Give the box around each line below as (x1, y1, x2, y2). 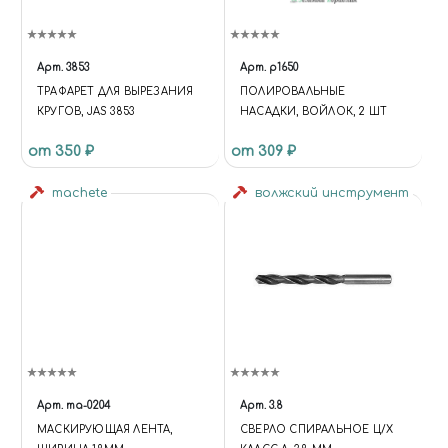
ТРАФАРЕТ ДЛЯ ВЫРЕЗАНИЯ (37, 86, 194, 98)
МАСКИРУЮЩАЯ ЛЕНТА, (37, 424, 173, 436)
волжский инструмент (247, 186, 413, 201)
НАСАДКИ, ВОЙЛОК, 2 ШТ (240, 106, 388, 118)
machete (44, 186, 111, 201)
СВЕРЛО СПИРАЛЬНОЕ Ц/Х (240, 424, 394, 436)
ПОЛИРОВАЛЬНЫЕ (240, 86, 346, 98)
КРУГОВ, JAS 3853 (37, 106, 135, 118)
